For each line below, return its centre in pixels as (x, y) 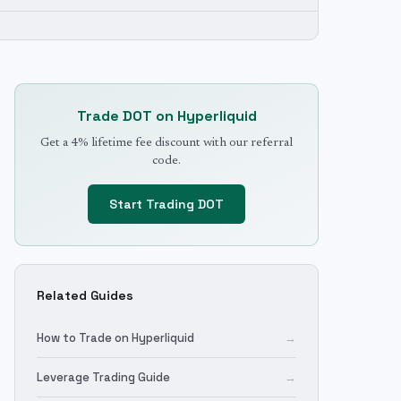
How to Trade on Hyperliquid (115, 338)
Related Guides (85, 295)
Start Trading (154, 204)
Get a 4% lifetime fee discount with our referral (166, 143)
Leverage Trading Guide (103, 377)
